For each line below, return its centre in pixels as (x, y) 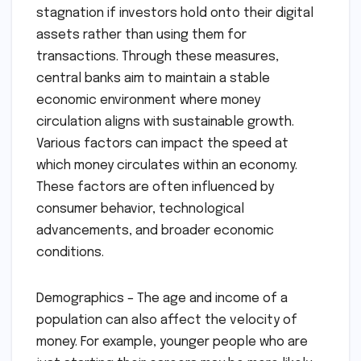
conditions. (70, 253)
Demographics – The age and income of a (162, 299)
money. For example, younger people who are (172, 342)
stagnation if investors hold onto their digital (175, 14)
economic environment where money (148, 101)
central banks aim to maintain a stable (153, 79)
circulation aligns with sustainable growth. (165, 122)
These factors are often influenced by (155, 188)
